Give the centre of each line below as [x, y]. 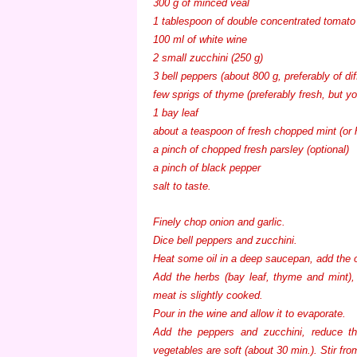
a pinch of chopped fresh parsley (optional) [253, 149]
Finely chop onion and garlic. [221, 222]
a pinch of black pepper [208, 167]
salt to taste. [184, 186]
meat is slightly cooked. [211, 295]
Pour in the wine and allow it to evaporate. [251, 313]
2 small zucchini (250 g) [210, 57]
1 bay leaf [177, 112]
